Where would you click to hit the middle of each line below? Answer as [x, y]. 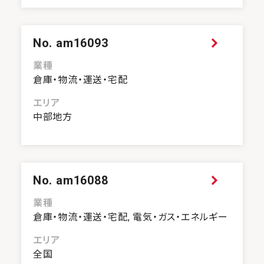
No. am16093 [70, 43]
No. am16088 [70, 181]
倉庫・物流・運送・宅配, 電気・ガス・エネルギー [131, 217]
